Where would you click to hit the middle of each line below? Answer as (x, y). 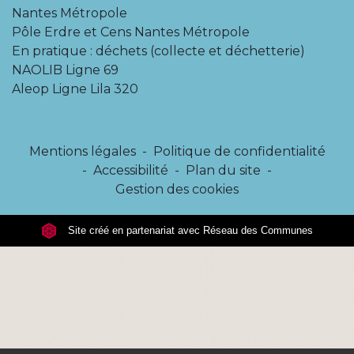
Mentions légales (82, 152)
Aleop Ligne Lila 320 (75, 89)
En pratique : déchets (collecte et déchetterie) (158, 51)
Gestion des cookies (177, 190)
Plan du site (223, 171)
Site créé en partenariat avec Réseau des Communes (189, 231)
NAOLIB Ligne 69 (65, 70)
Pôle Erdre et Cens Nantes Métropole (131, 32)
